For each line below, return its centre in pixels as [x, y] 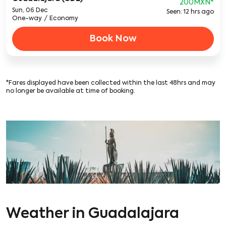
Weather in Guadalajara [93, 214]
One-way [27, 19]
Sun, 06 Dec [30, 11]
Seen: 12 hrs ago [190, 12]
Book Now [113, 39]
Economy [64, 19]
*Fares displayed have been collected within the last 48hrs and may [111, 83]
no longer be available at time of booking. [71, 91]
